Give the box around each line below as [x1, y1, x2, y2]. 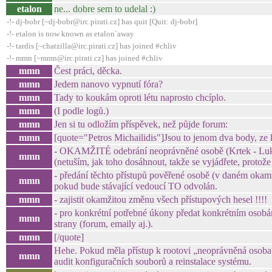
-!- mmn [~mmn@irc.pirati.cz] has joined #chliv [7, 53, 163, 63]
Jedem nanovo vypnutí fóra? [54, 79, 163, 89]
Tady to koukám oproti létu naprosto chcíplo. [54, 92, 226, 103]
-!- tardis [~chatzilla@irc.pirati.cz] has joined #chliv [7, 41, 177, 50]
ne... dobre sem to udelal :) [54, 4, 155, 14]
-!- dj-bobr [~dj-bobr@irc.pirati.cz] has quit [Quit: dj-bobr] [7, 17, 197, 26]
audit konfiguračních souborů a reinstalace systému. [54, 256, 251, 267]
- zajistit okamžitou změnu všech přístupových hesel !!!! [54, 194, 267, 205]
